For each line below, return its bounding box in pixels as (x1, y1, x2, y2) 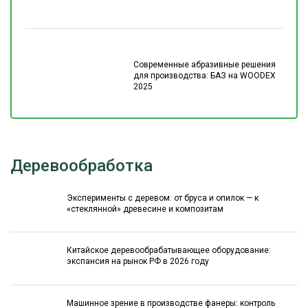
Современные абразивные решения (133, 60, 276, 70)
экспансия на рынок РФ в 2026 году (67, 256, 210, 267)
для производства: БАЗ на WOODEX (133, 71, 276, 81)
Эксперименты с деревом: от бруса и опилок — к (67, 192, 259, 203)
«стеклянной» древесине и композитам (67, 203, 224, 214)
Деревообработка (10, 156, 153, 176)
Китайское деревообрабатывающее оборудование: (67, 245, 272, 256)
